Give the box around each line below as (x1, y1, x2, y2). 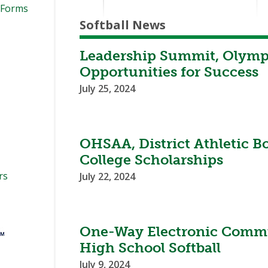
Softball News (80, 17, 166, 33)
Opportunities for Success (80, 63, 259, 81)
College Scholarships (80, 151, 224, 169)
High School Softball (80, 239, 221, 257)
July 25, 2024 (80, 82, 136, 96)
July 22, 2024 (80, 170, 136, 184)
